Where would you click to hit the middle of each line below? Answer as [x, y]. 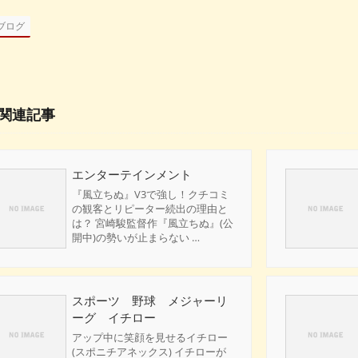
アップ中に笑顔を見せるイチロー [150, 337]
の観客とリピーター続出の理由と [150, 209]
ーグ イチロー [114, 317]
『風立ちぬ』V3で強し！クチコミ [151, 194]
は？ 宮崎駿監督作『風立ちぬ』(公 [153, 223]
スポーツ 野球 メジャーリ [150, 300]
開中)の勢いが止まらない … [136, 237]
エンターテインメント [132, 174]
